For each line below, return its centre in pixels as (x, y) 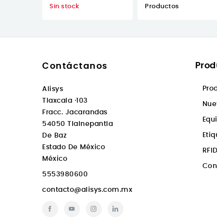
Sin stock (64, 7)
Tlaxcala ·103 (65, 101)
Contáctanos (75, 67)
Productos (162, 7)
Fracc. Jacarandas (75, 113)
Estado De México (74, 147)
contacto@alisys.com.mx (87, 190)
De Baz (54, 136)
